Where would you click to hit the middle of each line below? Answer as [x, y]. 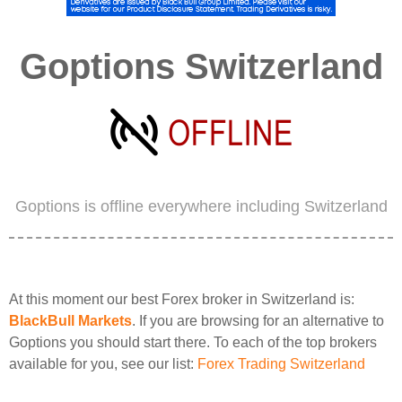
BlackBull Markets [70, 321]
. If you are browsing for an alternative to [258, 321]
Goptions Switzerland [201, 66]
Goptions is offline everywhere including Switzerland [201, 206]
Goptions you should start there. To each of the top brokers [193, 342]
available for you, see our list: [103, 364]
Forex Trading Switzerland [281, 364]
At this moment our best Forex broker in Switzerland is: [182, 299]
